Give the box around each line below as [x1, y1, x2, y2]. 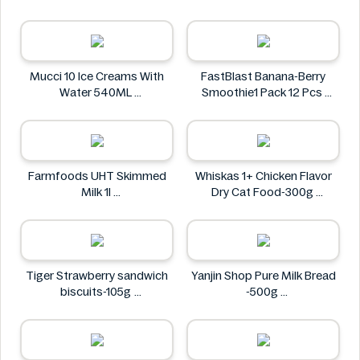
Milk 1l [80, 186, 113, 198]
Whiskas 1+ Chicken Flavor [194, 170, 332, 182]
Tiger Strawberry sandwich [26, 269, 168, 282]
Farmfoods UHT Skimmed [27, 170, 166, 182]
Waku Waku [67, 2, 127, 15]
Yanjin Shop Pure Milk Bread [190, 269, 336, 282]
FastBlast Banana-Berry [201, 70, 325, 83]
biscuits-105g [59, 285, 134, 298]
